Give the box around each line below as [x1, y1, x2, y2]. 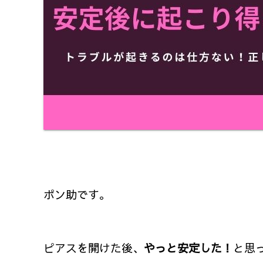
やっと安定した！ [144, 240, 233, 256]
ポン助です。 [43, 187, 110, 203]
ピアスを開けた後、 [43, 240, 144, 256]
